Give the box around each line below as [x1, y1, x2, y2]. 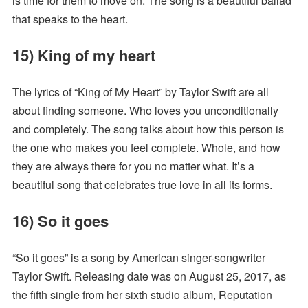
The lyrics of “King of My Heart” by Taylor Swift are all [12, 84, 269, 100]
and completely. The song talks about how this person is [12, 121, 284, 137]
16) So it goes [12, 210, 109, 232]
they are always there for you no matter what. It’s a [12, 158, 254, 175]
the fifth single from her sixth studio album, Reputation [12, 287, 272, 303]
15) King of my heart [12, 44, 155, 67]
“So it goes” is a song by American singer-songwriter [12, 250, 265, 266]
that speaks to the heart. [12, 11, 128, 27]
